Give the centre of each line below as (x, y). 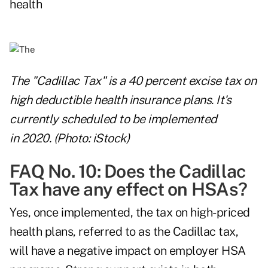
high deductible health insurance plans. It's (120, 100)
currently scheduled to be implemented (113, 119)
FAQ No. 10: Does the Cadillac (128, 171)
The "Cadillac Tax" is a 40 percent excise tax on (133, 81)
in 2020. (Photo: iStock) (69, 138)
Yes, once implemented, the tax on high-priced (130, 213)
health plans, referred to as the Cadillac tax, (124, 232)
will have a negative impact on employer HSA (128, 251)
